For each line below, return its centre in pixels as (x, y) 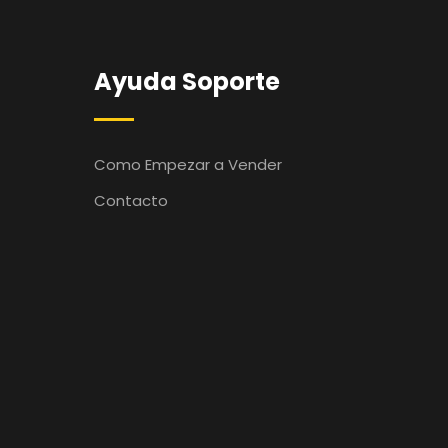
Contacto (130, 200)
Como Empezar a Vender (187, 164)
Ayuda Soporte (186, 81)
